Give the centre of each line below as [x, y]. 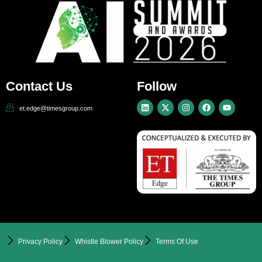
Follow [157, 87]
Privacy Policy [40, 241]
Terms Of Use [177, 241]
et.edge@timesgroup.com [56, 108]
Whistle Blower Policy [109, 241]
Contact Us [39, 87]
